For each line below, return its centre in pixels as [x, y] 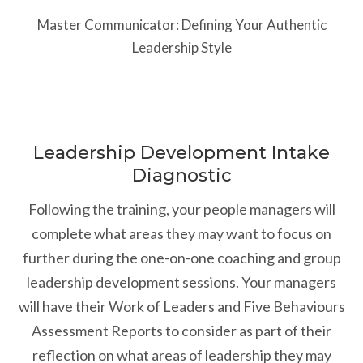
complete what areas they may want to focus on [181, 234]
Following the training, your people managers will [181, 209]
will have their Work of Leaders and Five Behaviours [181, 307]
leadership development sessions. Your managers [181, 282]
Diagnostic [181, 176]
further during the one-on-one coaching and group [181, 258]
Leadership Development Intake [181, 153]
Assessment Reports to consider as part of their [181, 331]
